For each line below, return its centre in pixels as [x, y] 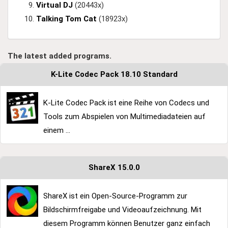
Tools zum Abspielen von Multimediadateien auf [124, 117]
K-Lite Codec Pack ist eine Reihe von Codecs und [126, 103]
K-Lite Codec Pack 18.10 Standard [114, 75]
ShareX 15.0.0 [114, 168]
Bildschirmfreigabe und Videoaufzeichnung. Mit [122, 210]
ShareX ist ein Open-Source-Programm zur [115, 196]
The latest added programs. [60, 56]
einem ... [57, 131]
